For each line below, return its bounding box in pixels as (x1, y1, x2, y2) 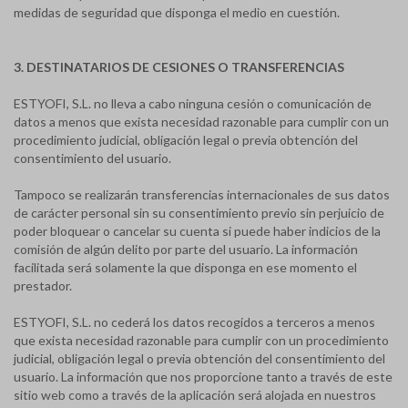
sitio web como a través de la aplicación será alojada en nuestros (14, 387, 376, 403)
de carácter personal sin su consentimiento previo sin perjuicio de (14, 205, 384, 220)
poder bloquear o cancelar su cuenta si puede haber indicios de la (14, 223, 381, 239)
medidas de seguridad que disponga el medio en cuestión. (14, 5, 340, 20)
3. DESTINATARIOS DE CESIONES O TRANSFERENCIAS (14, 59, 344, 75)
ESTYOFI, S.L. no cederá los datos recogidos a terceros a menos (14, 314, 375, 330)
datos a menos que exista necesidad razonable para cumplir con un (14, 114, 389, 129)
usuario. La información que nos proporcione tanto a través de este (14, 369, 393, 384)
